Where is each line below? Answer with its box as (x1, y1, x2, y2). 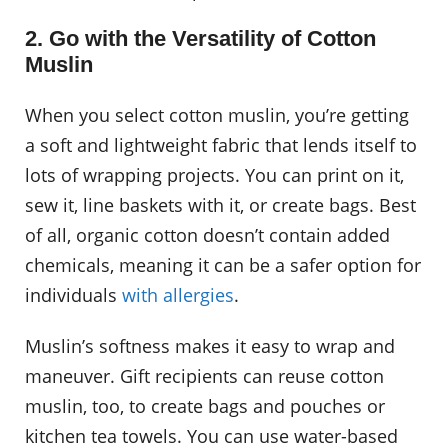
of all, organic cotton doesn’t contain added (25, 222, 390, 247)
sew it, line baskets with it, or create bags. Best (25, 192, 416, 217)
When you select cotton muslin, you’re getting (25, 102, 409, 127)
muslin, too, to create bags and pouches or (25, 394, 385, 419)
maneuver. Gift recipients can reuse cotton (25, 364, 384, 389)
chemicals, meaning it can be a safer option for (25, 252, 421, 277)
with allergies (122, 282, 234, 307)
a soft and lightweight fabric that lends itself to (25, 132, 417, 157)
